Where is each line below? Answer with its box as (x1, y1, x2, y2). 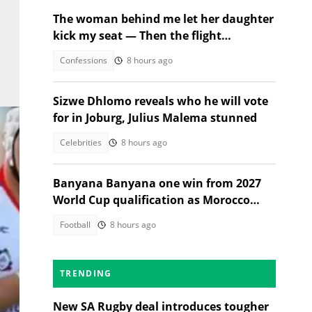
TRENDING (60, 267, 112, 279)
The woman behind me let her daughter (53, 11, 274, 26)
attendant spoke (53, 45, 146, 60)
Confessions (60, 54, 107, 66)
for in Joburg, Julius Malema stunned (53, 110, 257, 125)
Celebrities (60, 136, 102, 148)
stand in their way (53, 209, 155, 224)
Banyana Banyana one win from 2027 (53, 175, 261, 191)
